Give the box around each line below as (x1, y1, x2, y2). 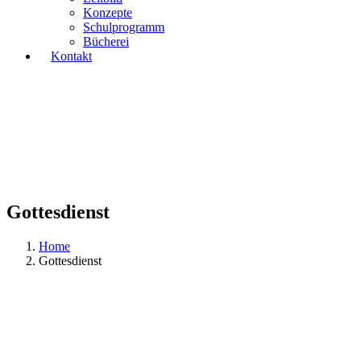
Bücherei (83, 35, 129, 48)
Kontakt (51, 49, 92, 63)
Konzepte (83, 6, 132, 19)
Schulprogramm (83, 20, 164, 34)
